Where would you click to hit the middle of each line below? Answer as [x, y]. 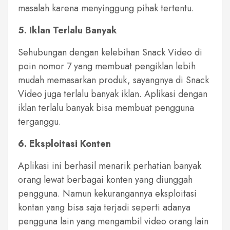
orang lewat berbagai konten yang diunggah [105, 179]
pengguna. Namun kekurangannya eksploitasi [107, 193]
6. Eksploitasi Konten [64, 143]
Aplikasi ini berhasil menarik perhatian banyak [110, 166]
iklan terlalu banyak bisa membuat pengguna [106, 108]
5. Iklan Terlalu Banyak [68, 30]
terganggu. [40, 121]
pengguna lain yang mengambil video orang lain [113, 221]
